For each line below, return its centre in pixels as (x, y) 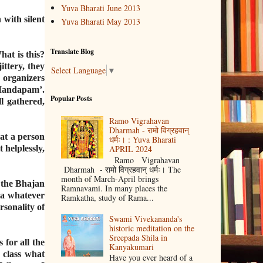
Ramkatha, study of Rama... (107, 197)
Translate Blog (72, 51)
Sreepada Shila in (139, 237)
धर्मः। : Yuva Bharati (143, 140)
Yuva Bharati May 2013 (100, 22)
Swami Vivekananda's (146, 218)
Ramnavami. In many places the (114, 188)
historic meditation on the (152, 228)
